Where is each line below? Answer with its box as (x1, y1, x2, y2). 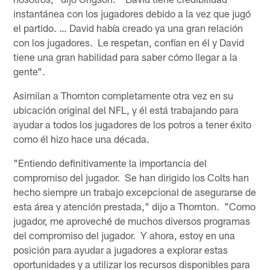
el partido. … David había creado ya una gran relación (13, 21, 243, 34)
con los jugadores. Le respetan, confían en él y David (13, 36, 245, 48)
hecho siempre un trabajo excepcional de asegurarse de (13, 185, 257, 198)
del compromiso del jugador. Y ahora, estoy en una (13, 228, 236, 241)
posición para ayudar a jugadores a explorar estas (13, 243, 228, 256)
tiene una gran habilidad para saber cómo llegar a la (13, 50, 238, 63)
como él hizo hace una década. (13, 132, 150, 145)
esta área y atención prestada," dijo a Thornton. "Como (13, 199, 256, 212)
